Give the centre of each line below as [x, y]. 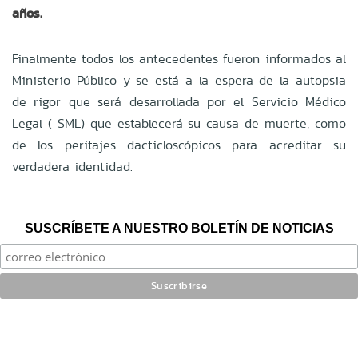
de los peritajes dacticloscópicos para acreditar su [179, 145]
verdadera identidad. [72, 166]
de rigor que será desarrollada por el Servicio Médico [179, 101]
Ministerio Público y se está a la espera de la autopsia [179, 80]
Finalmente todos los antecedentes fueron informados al [179, 58]
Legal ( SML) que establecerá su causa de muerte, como [179, 123]
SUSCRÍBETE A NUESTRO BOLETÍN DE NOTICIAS [179, 228]
